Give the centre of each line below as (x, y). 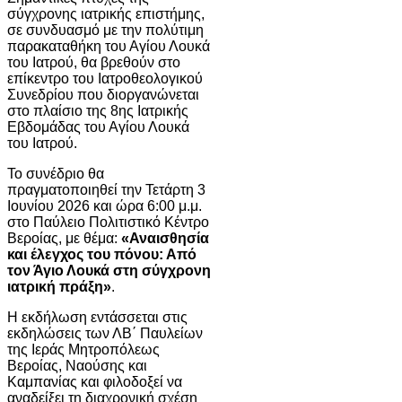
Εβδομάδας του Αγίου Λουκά (98, 127)
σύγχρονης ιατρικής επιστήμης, (106, 13)
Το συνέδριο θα (56, 173)
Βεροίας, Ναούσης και (77, 365)
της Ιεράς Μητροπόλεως (83, 349)
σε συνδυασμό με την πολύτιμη (105, 30)
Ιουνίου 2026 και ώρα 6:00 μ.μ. (105, 205)
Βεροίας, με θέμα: (64, 238)
